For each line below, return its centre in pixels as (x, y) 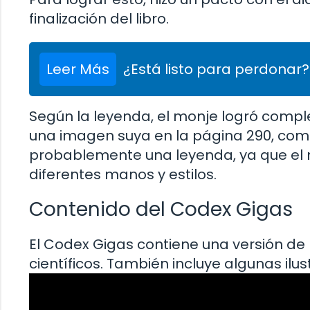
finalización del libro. (99, 18)
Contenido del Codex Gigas (161, 209)
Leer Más (78, 69)
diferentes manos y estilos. (123, 174)
